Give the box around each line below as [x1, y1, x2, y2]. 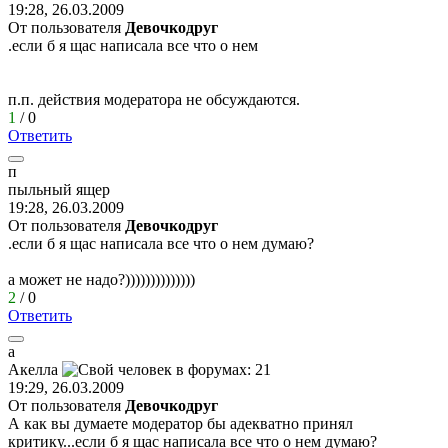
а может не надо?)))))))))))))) [8, 270, 195, 288]
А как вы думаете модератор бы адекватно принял [8, 414, 353, 432]
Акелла [8, 360, 58, 378]
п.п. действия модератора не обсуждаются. [8, 90, 300, 108]
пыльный [8, 180, 72, 198]
